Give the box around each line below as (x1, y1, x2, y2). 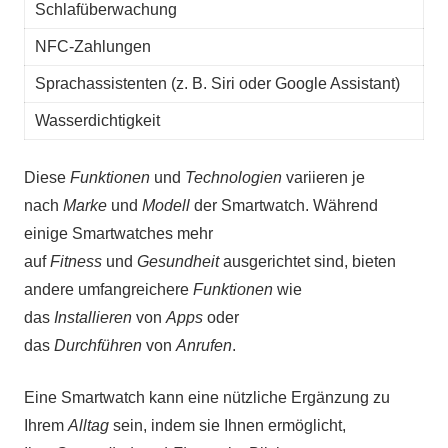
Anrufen (176, 336, 232, 354)
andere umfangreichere (24, 280, 193, 298)
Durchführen (54, 336, 142, 354)
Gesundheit (137, 252, 219, 270)
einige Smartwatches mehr (24, 224, 213, 242)
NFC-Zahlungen (34, 37, 151, 55)
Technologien (185, 168, 282, 186)
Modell (142, 196, 190, 214)
